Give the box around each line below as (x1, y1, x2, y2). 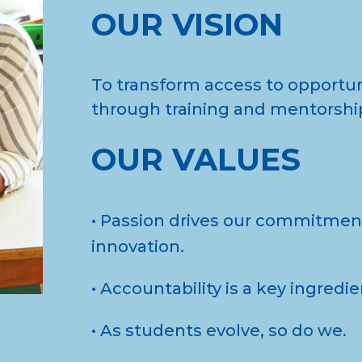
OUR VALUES (90, 141, 301, 179)
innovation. (90, 236, 184, 256)
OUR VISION (90, 5, 283, 44)
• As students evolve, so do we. (90, 320, 347, 340)
